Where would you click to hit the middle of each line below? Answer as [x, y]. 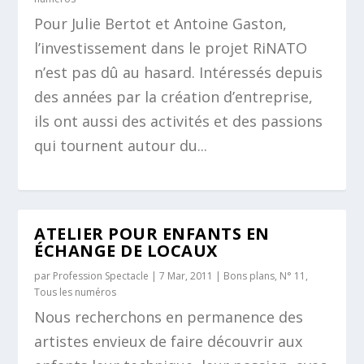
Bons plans [249, 276]
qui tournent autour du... [121, 145]
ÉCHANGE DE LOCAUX [126, 251]
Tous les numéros [76, 292]
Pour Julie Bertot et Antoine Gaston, [161, 24]
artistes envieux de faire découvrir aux [169, 341]
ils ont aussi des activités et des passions [179, 121]
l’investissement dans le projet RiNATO [171, 48]
